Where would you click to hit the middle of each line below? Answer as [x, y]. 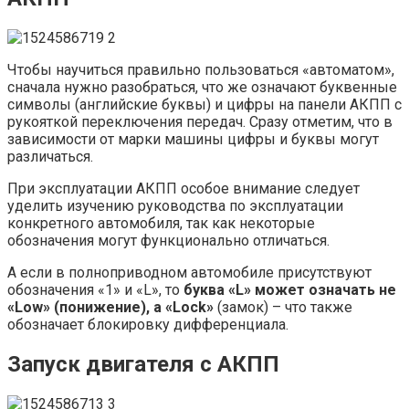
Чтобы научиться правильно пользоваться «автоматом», [201, 69]
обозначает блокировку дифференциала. [148, 324]
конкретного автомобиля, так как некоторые [161, 223]
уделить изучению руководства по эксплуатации [175, 205]
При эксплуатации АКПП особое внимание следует [184, 188]
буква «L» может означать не [290, 289]
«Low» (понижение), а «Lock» [110, 307]
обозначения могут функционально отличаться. [168, 240]
